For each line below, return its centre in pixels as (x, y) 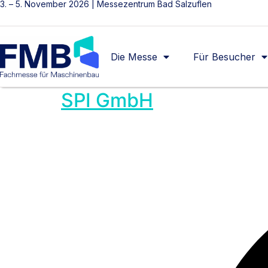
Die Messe (134, 57)
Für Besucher (225, 57)
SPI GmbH (107, 100)
